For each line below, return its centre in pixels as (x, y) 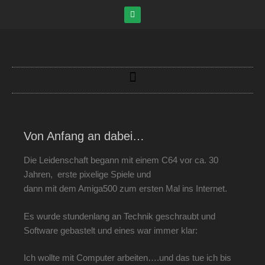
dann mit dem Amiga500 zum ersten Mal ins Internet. (125, 188)
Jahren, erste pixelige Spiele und (87, 174)
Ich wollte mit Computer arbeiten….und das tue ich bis (127, 258)
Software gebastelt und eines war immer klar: (111, 230)
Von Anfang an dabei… (84, 136)
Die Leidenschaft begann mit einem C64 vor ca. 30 (121, 160)
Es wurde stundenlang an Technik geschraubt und (119, 216)
